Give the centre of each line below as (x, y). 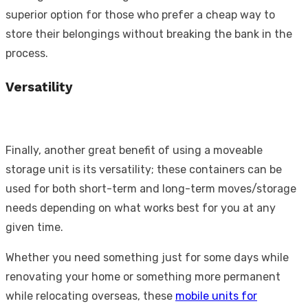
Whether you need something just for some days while (147, 258)
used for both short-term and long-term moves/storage (151, 189)
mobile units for (216, 296)
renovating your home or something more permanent (143, 277)
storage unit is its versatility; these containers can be (144, 170)
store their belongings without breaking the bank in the (149, 34)
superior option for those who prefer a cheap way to (140, 14)
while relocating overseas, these (90, 296)
